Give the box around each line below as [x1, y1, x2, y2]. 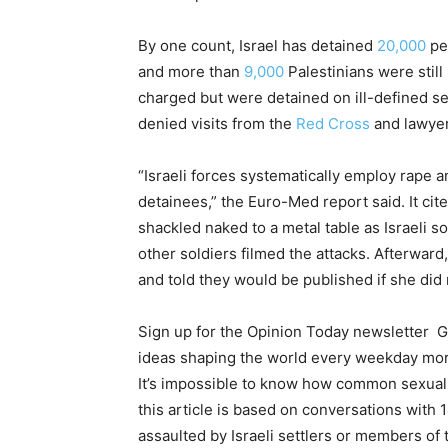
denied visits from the [138, 114, 296, 133]
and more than [138, 62, 244, 81]
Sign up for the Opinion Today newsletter [138, 322, 437, 341]
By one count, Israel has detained [138, 36, 377, 55]
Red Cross [296, 114, 370, 133]
